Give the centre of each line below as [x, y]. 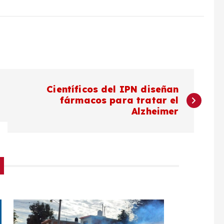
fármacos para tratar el [119, 100]
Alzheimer [155, 111]
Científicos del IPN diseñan [113, 89]
